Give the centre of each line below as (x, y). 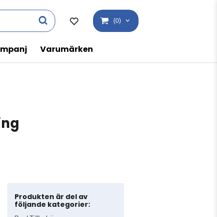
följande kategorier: (53, 204)
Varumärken (67, 49)
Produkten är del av (51, 196)
